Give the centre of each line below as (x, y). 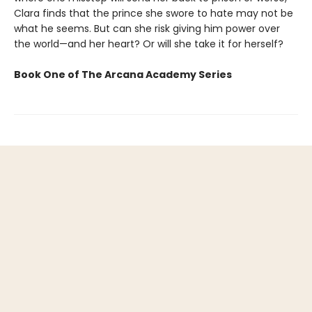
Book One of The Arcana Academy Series (123, 74)
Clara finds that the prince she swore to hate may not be (154, 13)
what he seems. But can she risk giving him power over (147, 28)
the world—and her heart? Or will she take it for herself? (149, 44)
